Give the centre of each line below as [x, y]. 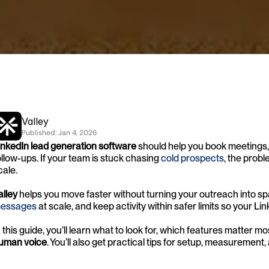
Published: [40, 132]
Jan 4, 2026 [78, 132]
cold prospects [192, 158]
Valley [35, 121]
